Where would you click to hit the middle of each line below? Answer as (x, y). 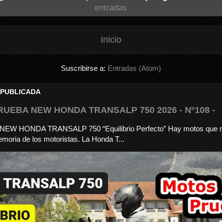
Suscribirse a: (84, 68)
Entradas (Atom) (134, 68)
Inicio (111, 39)
